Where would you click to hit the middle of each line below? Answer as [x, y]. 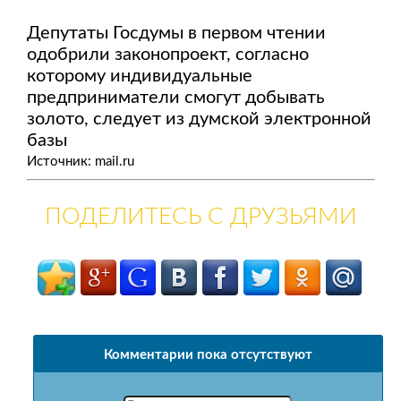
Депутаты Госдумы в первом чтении [176, 34]
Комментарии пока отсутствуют [208, 355]
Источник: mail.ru [80, 162]
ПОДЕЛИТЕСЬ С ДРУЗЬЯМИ [200, 217]
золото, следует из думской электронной [199, 119]
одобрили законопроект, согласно [167, 55]
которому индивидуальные [139, 77]
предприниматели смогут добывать [175, 98]
